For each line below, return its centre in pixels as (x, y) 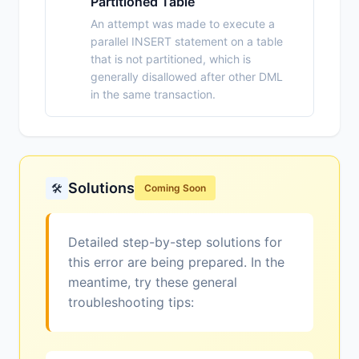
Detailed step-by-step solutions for (175, 242)
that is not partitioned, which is (171, 59)
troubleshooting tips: (131, 303)
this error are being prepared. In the (176, 262)
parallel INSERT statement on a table (187, 42)
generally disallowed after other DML (187, 77)
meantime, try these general (153, 282)
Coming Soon (175, 188)
